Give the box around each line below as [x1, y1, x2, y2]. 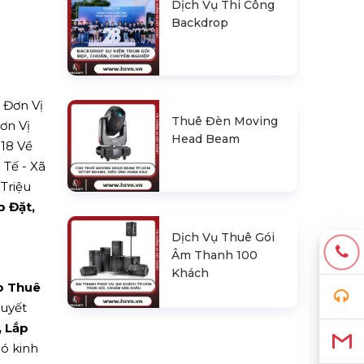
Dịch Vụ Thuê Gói [171, 230, 275, 245]
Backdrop [171, 15, 229, 30]
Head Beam [171, 131, 240, 146]
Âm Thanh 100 [171, 248, 258, 263]
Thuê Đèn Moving [171, 113, 279, 128]
